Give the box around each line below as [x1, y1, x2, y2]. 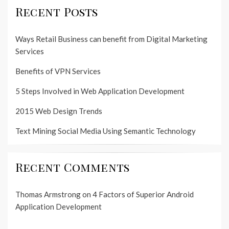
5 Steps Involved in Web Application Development [15, 86, 185, 96]
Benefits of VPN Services [15, 66, 101, 76]
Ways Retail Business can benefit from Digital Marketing [15, 34, 208, 44]
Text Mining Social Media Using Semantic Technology [15, 126, 196, 136]
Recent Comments [15, 159, 130, 175]
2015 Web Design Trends [15, 106, 102, 116]
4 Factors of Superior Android [93, 190, 194, 199]
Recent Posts [15, 4, 98, 20]
